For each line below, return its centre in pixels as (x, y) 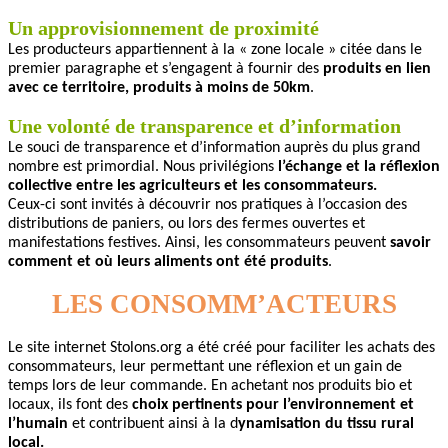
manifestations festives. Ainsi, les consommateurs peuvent (199, 242)
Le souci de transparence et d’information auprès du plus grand (214, 147)
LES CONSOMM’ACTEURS (224, 303)
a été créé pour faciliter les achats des (310, 347)
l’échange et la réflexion (359, 166)
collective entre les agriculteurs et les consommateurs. (192, 185)
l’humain (40, 423)
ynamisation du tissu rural (326, 423)
